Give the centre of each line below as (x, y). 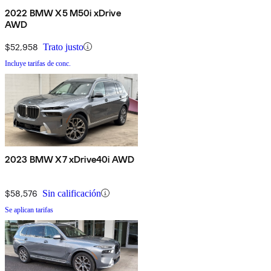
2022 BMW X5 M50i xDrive (63, 13)
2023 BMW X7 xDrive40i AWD (70, 159)
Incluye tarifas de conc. (38, 63)
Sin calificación (72, 193)
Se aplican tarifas (29, 210)
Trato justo (63, 47)
